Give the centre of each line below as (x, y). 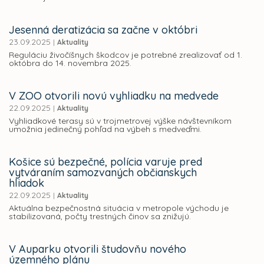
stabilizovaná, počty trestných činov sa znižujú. (100, 217)
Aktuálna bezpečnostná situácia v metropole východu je (119, 208)
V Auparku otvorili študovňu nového (98, 249)
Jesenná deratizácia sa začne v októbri (103, 30)
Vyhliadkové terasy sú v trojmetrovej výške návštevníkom (120, 121)
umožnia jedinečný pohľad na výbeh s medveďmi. (105, 129)
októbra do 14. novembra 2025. (70, 63)
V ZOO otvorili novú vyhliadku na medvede (114, 96)
